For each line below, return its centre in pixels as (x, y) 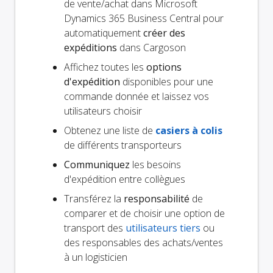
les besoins (155, 165)
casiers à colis (189, 131)
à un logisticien (96, 257)
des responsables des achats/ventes (144, 243)
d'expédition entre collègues (125, 179)
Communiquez (97, 165)
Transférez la (94, 199)
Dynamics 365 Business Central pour (144, 19)
